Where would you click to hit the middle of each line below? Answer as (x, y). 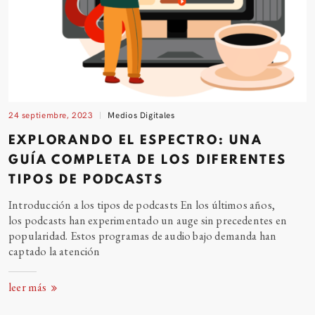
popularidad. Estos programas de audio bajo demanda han (143, 236)
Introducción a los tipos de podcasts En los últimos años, (142, 205)
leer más (29, 288)
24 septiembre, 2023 (51, 115)
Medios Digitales (141, 115)
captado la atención (54, 251)
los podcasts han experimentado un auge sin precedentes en (148, 220)
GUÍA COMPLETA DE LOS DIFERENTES (148, 160)
